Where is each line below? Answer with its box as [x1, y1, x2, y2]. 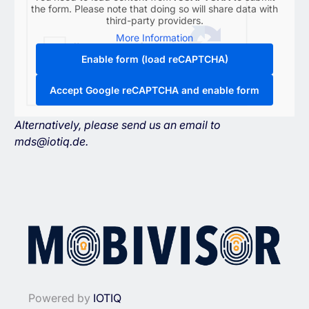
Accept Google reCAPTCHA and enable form [50, 84, 259, 97]
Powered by [28, 290, 93, 305]
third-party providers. [106, 14, 203, 27]
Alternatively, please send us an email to [14, 118, 221, 132]
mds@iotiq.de [14, 134, 86, 149]
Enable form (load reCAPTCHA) [81, 53, 228, 66]
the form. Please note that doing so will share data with [31, 3, 278, 15]
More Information [116, 32, 193, 44]
